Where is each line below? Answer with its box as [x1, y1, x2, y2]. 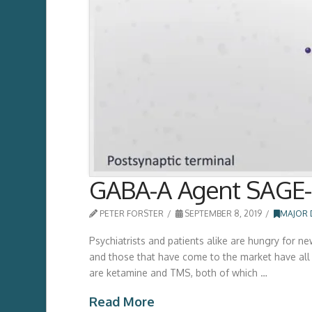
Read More [88, 294, 155, 310]
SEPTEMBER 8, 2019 [182, 208, 263, 219]
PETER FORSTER [97, 208, 164, 219]
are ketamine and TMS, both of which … [88, 266, 267, 279]
